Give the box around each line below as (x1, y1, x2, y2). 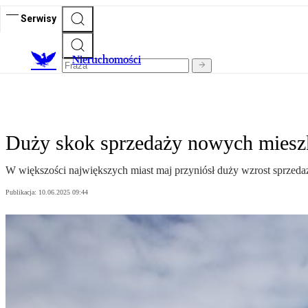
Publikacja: (5, 188, 38, 197)
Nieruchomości (72, 53, 141, 67)
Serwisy (21, 12, 56, 24)
